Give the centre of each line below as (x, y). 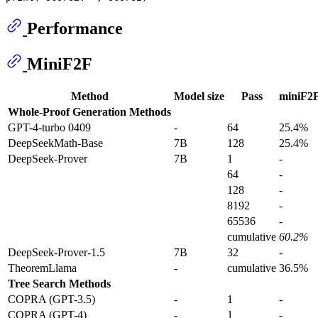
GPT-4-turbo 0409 (49, 127)
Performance (75, 29)
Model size (199, 96)
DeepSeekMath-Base (55, 143)
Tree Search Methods (59, 283)
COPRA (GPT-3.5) (51, 299)
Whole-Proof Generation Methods (89, 111)
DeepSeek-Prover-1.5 (56, 252)
